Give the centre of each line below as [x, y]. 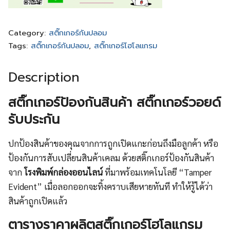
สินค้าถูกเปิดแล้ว [38, 200]
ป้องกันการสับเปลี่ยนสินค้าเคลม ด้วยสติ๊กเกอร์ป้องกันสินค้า [111, 157]
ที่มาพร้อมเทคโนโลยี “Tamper [157, 172]
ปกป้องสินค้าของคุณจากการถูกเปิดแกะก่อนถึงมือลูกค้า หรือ [113, 143]
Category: [28, 33]
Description [44, 77]
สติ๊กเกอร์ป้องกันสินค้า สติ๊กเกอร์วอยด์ [114, 102]
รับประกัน [34, 119]
